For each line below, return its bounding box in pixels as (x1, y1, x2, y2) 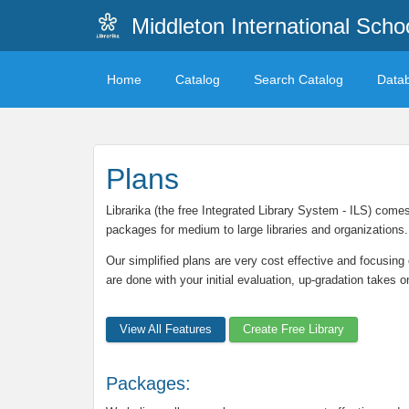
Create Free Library (243, 322, 344, 336)
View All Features (120, 322, 212, 336)
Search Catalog (254, 72, 343, 87)
